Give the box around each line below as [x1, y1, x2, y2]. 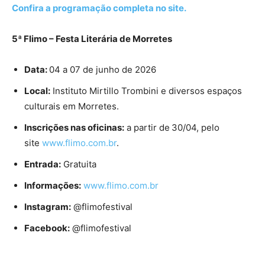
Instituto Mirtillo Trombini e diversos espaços [50, 85, 242, 97]
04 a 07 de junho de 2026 [49, 64, 156, 76]
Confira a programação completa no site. [12, 2, 186, 14]
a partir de [124, 122, 170, 134]
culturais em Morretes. [24, 101, 119, 112]
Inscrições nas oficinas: [24, 122, 124, 134]
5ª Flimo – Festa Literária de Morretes [12, 33, 172, 45]
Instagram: [24, 201, 71, 213]
